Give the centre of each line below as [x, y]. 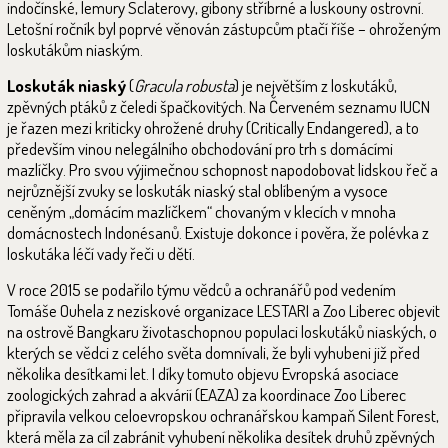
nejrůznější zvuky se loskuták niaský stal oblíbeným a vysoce [197, 190]
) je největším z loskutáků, [315, 85]
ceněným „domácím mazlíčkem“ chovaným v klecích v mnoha [201, 211]
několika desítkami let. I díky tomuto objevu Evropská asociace [203, 373]
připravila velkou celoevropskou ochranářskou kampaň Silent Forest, [223, 415]
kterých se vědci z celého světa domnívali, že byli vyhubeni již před [213, 352]
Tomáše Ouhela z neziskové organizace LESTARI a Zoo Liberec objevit [223, 310]
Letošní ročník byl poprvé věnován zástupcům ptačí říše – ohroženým [224, 28]
